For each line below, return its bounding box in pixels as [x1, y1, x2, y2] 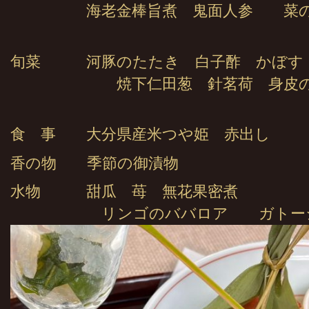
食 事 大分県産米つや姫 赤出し [10, 126, 270, 143]
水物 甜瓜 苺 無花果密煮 [10, 183, 238, 201]
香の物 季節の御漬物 [10, 154, 179, 172]
